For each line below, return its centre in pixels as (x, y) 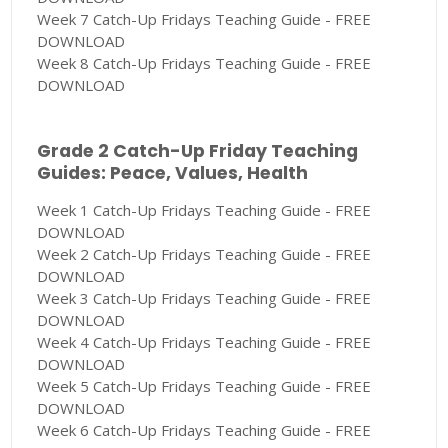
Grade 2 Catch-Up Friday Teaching (198, 151)
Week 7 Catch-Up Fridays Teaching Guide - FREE (204, 19)
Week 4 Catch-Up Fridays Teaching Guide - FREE (204, 342)
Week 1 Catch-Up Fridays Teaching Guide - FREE (204, 210)
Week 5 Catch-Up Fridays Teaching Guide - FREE (204, 386)
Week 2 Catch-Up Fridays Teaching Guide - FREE (204, 254)
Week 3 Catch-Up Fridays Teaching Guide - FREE (204, 298)
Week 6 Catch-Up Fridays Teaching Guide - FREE (204, 430)
